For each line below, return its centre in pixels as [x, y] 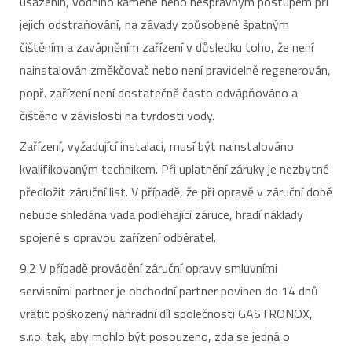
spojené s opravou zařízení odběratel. [118, 237]
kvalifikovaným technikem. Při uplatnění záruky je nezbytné [174, 169]
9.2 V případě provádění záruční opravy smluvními [148, 268]
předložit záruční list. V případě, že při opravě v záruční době [176, 192]
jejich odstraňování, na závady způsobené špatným [154, 24]
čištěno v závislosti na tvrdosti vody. [117, 115]
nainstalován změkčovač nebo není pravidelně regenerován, [175, 70]
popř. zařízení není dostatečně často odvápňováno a [159, 93]
